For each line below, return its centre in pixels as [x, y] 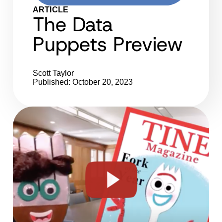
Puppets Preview [108, 44]
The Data [73, 24]
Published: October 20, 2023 [83, 82]
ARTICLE [51, 9]
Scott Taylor [53, 73]
